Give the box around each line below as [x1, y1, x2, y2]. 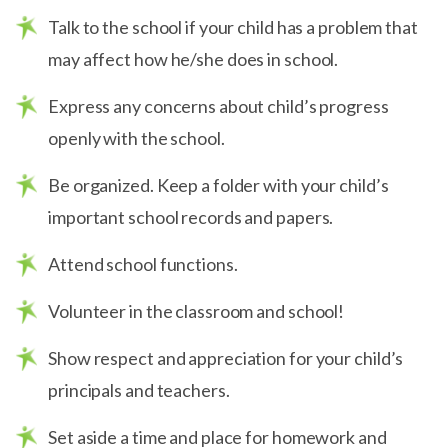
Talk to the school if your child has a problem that [48, 16, 418, 38]
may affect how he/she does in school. [48, 48, 339, 70]
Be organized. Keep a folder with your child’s [48, 174, 389, 196]
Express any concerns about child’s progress [48, 95, 389, 117]
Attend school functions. [48, 253, 238, 275]
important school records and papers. [48, 206, 334, 228]
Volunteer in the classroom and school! [48, 300, 345, 322]
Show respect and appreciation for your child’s [48, 347, 404, 369]
